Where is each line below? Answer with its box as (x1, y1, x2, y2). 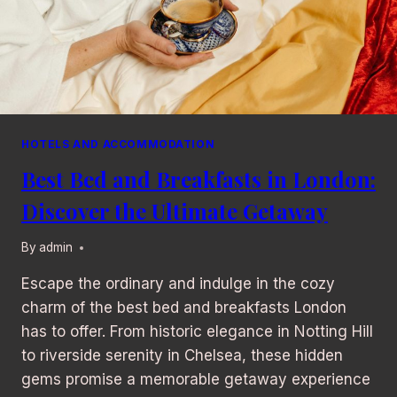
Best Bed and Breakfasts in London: (21, 164, 376, 193)
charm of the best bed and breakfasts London (21, 299, 346, 317)
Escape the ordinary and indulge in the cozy (21, 275, 335, 293)
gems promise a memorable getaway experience (21, 370, 370, 389)
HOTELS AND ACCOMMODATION (21, 136, 215, 151)
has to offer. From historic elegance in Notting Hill (21, 323, 373, 341)
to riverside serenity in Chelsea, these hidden (21, 346, 343, 365)
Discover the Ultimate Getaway (21, 196, 328, 225)
